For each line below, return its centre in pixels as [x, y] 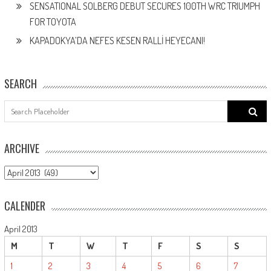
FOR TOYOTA [53, 21]
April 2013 [21, 229]
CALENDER [24, 205]
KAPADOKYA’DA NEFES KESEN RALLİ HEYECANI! [117, 40]
